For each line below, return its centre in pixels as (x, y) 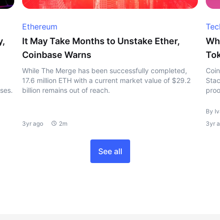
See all (110, 151)
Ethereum (40, 26)
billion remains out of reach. (66, 90)
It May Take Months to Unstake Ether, (101, 41)
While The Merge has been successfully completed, (105, 70)
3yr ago (33, 123)
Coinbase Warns (57, 55)
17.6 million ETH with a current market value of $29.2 (107, 80)
